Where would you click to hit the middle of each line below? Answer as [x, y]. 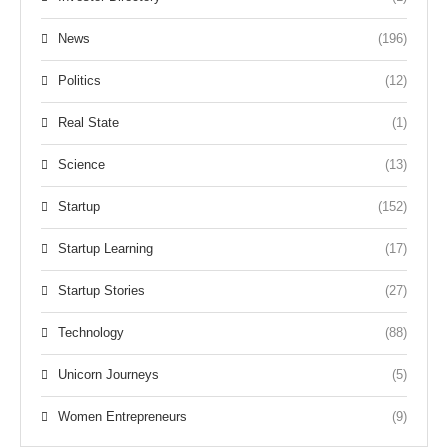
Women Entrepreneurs [122, 416]
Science [81, 164]
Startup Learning [105, 248]
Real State [88, 122]
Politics [79, 80]
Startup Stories [101, 290]
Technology [91, 332]
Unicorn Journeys [108, 374]
